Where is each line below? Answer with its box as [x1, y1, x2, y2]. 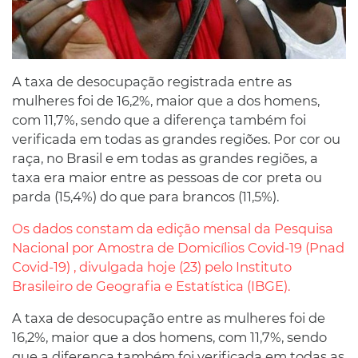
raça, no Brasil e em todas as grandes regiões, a [12, 150, 318, 167]
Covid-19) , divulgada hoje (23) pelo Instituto [12, 259, 292, 276]
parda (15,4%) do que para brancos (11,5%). [12, 189, 279, 205]
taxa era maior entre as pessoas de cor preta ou [12, 169, 322, 186]
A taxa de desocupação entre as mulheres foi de [12, 310, 325, 327]
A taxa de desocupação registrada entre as [12, 74, 292, 90]
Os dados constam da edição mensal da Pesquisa [12, 221, 333, 237]
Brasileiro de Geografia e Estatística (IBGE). [12, 278, 290, 295]
